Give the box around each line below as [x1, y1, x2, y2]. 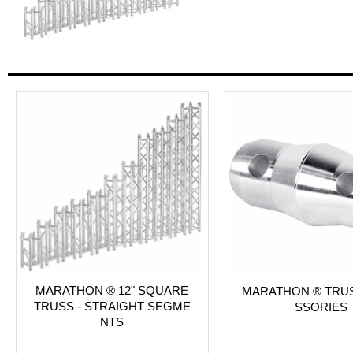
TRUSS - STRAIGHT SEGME [33, 299, 191, 313]
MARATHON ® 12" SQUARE [35, 284, 189, 297]
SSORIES [294, 299, 347, 314]
